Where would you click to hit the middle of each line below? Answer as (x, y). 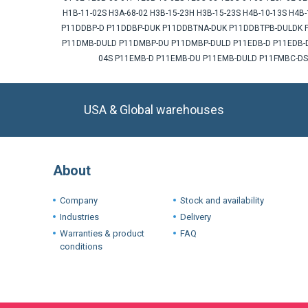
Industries (79, 217)
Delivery (196, 217)
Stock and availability (222, 200)
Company (79, 200)
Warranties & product (102, 233)
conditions (81, 246)
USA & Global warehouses (154, 110)
